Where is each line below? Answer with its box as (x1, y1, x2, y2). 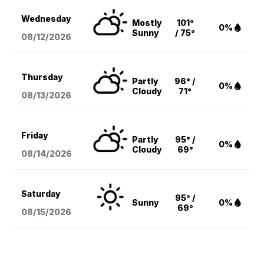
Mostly (132, 17, 163, 28)
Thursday (21, 71, 64, 82)
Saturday (21, 188, 61, 199)
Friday (21, 130, 49, 140)
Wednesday (21, 13, 72, 24)
